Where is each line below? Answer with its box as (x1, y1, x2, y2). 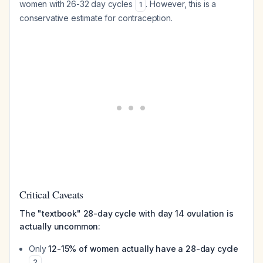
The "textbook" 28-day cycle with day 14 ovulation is (19, 208, 234, 218)
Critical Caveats (19, 187, 84, 201)
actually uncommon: (19, 221, 101, 231)
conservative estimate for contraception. (19, 13, 173, 23)
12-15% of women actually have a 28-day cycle (48, 244, 239, 254)
